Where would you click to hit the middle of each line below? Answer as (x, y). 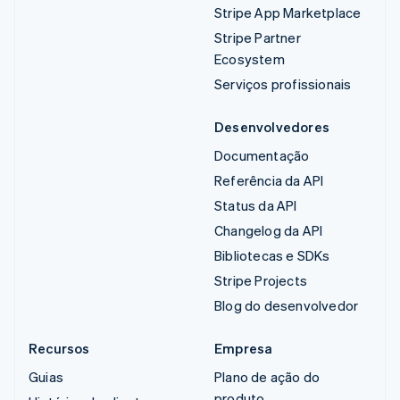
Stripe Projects (261, 281)
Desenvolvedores (272, 127)
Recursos (59, 349)
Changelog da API (269, 231)
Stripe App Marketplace (288, 13)
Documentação (262, 156)
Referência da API (269, 181)
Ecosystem (250, 59)
